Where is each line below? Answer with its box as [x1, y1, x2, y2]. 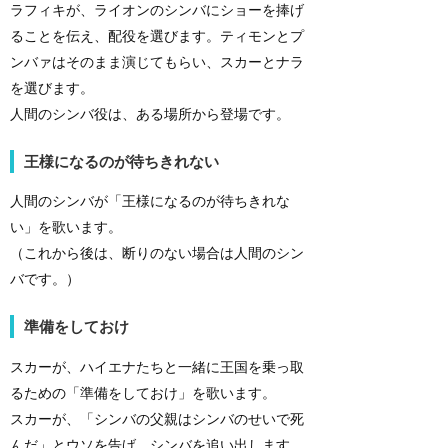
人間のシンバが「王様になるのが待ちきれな [10, 192, 290, 210]
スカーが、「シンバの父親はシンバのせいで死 [10, 409, 304, 427]
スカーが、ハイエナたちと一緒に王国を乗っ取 [10, 357, 304, 375]
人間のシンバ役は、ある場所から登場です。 [10, 104, 290, 122]
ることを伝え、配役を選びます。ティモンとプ [10, 26, 304, 44]
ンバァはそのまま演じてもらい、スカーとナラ [10, 52, 304, 70]
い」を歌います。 [10, 218, 122, 236]
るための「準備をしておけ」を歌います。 [10, 383, 276, 401]
